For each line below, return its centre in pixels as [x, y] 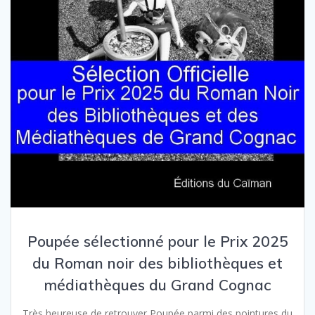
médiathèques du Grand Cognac [157, 285]
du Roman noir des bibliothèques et [157, 263]
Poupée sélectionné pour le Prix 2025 [157, 242]
